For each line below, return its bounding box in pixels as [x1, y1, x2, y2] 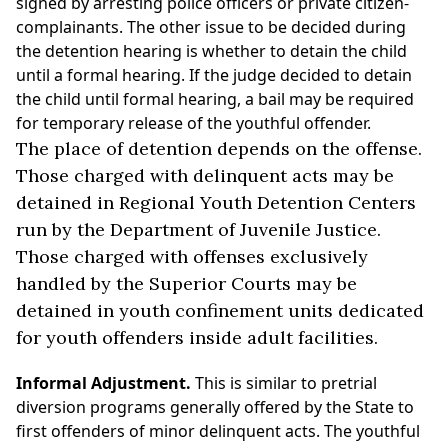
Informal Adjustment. [16, 372, 195, 394]
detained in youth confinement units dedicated [16, 299, 424, 322]
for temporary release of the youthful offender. [16, 112, 371, 134]
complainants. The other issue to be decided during [16, 16, 406, 38]
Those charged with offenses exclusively [16, 245, 368, 268]
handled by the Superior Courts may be [16, 272, 357, 295]
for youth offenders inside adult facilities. [16, 326, 378, 349]
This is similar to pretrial [195, 372, 377, 394]
